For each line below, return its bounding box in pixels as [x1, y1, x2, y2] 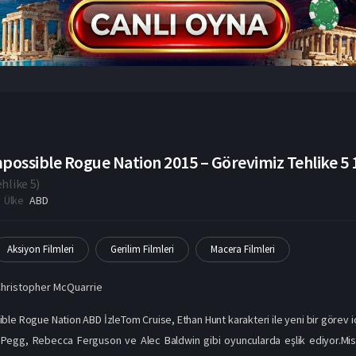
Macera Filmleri [211, 242, 276, 256]
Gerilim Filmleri [110, 242, 175, 256]
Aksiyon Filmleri [7, 242, 75, 256]
